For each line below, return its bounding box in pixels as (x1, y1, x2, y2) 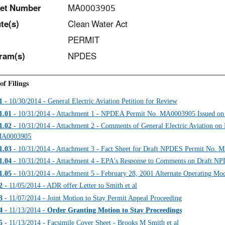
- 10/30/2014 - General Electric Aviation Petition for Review (3, 97, 177, 105)
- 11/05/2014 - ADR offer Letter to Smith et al (3, 182, 137, 189)
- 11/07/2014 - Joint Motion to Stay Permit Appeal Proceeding (3, 194, 182, 202)
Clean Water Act (68, 16, 128, 34)
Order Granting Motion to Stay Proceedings (47, 206, 182, 214)
